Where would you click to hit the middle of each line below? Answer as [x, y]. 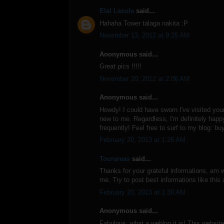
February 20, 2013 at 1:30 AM [142, 192]
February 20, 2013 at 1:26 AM [142, 140]
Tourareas [115, 158]
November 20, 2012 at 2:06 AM [144, 78]
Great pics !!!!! [120, 66]
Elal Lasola [117, 11]
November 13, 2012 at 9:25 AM [144, 35]
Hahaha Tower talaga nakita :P [144, 23]
